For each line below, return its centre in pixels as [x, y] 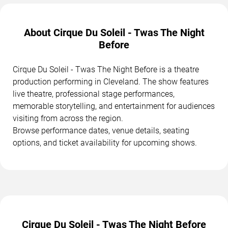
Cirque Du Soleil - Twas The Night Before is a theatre [106, 69]
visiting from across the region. [68, 118]
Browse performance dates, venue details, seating [101, 130]
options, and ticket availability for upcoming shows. [105, 142]
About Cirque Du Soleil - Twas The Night [114, 32]
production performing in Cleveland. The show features [111, 81]
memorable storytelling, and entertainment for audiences [114, 106]
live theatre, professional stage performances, [94, 94]
